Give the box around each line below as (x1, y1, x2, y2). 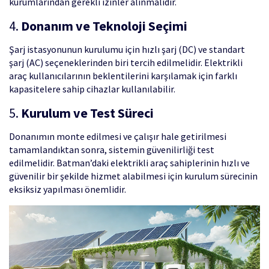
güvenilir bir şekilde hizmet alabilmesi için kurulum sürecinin (9, 170, 258, 182)
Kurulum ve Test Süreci (21, 104, 154, 121)
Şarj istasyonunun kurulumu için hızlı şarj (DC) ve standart (9, 43, 245, 55)
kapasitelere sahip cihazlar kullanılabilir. (9, 83, 175, 95)
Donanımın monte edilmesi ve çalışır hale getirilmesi (9, 130, 226, 142)
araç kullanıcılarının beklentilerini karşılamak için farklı (9, 70, 237, 82)
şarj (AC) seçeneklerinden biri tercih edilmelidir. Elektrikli (9, 56, 243, 68)
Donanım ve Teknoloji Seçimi (21, 17, 187, 34)
